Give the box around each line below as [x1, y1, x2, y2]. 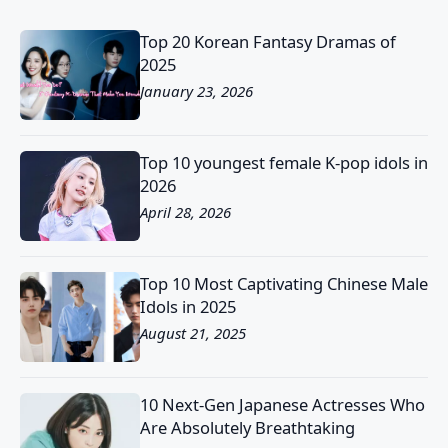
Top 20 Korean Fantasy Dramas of [140, 30, 396, 54]
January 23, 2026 [140, 81, 253, 102]
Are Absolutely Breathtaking [140, 416, 355, 440]
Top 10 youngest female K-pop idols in [140, 151, 428, 175]
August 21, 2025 [140, 323, 246, 344]
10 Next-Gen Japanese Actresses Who [140, 393, 425, 417]
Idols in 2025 [140, 295, 236, 319]
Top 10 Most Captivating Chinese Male [140, 272, 428, 296]
